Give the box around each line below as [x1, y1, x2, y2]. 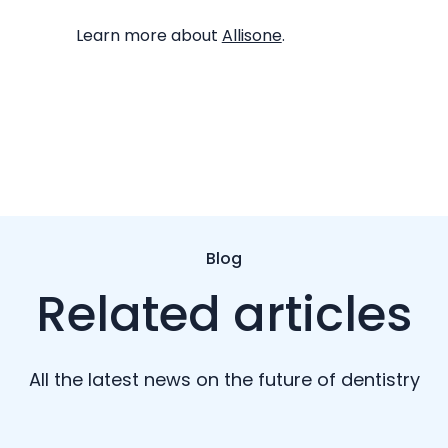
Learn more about [75, 23, 222, 47]
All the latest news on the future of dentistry [28, 366, 420, 392]
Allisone [221, 23, 282, 47]
